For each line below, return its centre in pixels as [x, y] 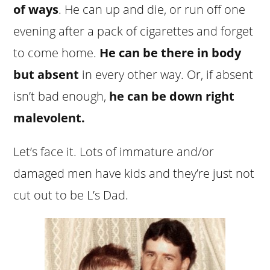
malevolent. [49, 118]
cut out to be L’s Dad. [71, 195]
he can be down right [172, 96]
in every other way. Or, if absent [166, 74]
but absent [46, 74]
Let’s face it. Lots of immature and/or [114, 151]
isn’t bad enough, [61, 96]
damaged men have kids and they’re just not [134, 173]
